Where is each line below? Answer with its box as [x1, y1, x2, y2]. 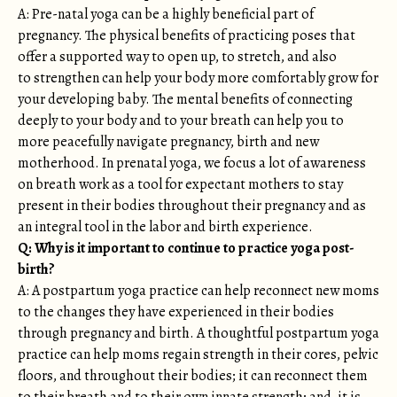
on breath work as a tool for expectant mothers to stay [18, 175, 343, 194]
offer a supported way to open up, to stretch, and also [18, 47, 337, 66]
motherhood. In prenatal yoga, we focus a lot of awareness [18, 153, 366, 173]
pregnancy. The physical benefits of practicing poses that [18, 26, 355, 45]
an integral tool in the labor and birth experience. [18, 217, 313, 237]
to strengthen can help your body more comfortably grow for [18, 68, 378, 88]
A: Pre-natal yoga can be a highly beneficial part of [18, 4, 314, 24]
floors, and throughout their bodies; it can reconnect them [18, 366, 368, 385]
